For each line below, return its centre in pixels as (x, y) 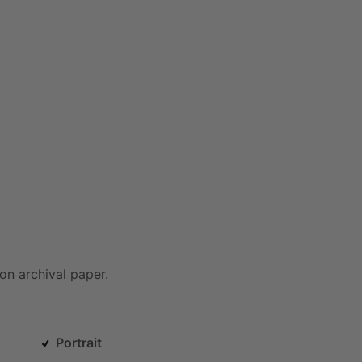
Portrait (79, 342)
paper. (89, 274)
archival (42, 274)
